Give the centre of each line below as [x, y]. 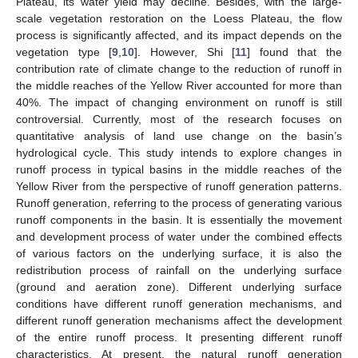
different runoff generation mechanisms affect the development [179, 320]
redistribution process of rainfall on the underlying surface [179, 270]
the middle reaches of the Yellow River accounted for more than [179, 85]
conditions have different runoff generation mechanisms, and [179, 303]
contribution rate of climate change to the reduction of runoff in [179, 68]
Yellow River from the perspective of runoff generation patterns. [179, 186]
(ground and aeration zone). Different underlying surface [179, 286]
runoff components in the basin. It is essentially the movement [179, 219]
